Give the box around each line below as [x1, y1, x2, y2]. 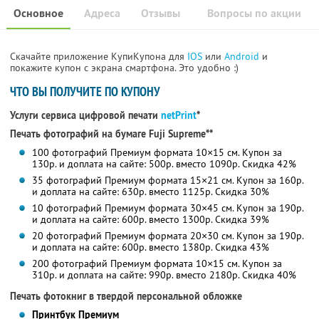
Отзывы [141, 6, 180, 21]
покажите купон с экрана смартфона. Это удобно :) [10, 61, 239, 75]
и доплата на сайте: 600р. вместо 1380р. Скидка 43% [31, 241, 269, 254]
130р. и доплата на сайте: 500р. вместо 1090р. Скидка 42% [31, 157, 296, 171]
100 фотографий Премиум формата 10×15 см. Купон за [31, 146, 282, 159]
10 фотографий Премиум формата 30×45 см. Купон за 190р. [31, 202, 304, 215]
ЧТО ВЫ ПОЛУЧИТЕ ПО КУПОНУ [10, 83, 160, 100]
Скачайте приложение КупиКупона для [10, 50, 187, 63]
